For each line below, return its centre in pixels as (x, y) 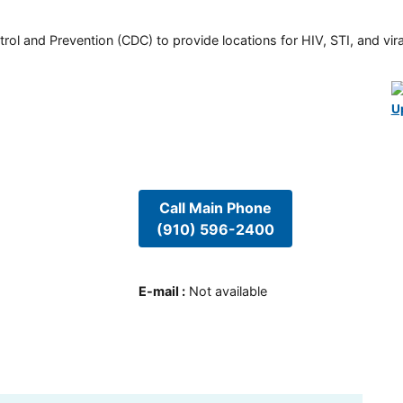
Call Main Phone (215, 207)
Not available (228, 291)
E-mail (158, 291)
